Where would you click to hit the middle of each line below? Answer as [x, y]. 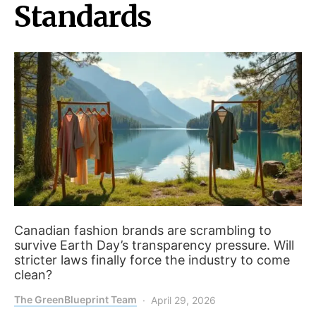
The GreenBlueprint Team [75, 300]
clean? [33, 275]
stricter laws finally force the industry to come [152, 260]
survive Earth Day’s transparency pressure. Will [154, 245]
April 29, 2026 [183, 300]
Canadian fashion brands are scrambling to [143, 231]
